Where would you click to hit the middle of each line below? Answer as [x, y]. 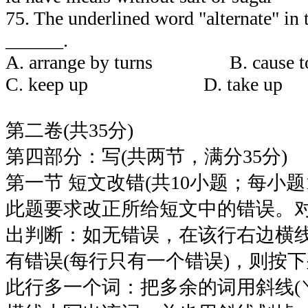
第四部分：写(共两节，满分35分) [146, 156]
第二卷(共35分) [69, 130]
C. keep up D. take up [144, 84]
